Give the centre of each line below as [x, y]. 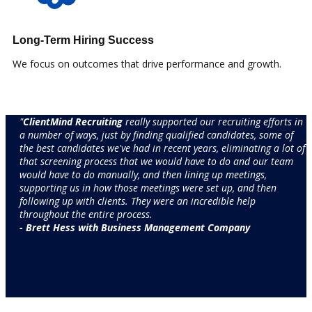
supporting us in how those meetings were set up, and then [148, 187]
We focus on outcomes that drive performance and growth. [147, 63]
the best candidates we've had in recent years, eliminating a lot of [162, 148]
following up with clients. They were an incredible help [138, 201]
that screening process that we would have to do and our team [156, 161]
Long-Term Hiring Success [83, 40]
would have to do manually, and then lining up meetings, [143, 174]
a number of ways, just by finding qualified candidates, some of [156, 134]
